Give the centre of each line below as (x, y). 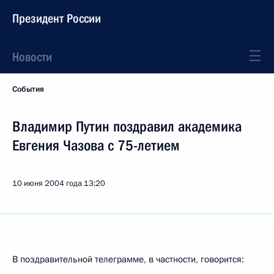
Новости (32, 57)
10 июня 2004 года (47, 183)
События (28, 89)
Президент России (57, 18)
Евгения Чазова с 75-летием (96, 146)
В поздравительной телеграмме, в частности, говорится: (128, 259)
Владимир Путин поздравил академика (127, 127)
